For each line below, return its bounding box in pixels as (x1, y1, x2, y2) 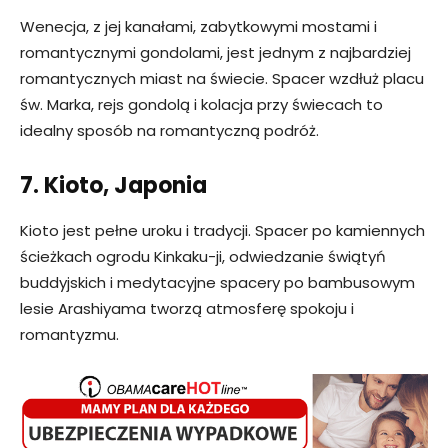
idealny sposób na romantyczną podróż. (20, 120, 319, 142)
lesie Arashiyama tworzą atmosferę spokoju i (20, 298, 354, 320)
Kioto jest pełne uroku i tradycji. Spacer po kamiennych (20, 220, 425, 242)
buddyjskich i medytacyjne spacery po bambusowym (20, 272, 415, 294)
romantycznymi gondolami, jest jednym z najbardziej (20, 42, 411, 64)
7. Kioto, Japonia (20, 170, 207, 202)
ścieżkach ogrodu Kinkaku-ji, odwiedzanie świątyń (20, 246, 386, 268)
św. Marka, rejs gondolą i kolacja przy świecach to (20, 94, 383, 116)
